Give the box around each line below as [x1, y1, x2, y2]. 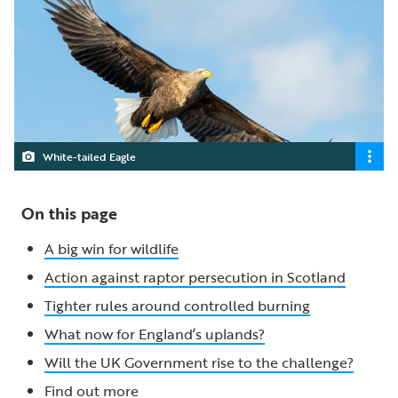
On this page [21, 201, 117, 225]
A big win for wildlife [44, 237, 179, 259]
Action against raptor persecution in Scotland [44, 266, 346, 288]
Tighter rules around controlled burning [44, 294, 310, 316]
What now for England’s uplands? [44, 322, 265, 345]
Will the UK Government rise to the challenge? [44, 351, 354, 373]
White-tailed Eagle [43, 147, 136, 164]
